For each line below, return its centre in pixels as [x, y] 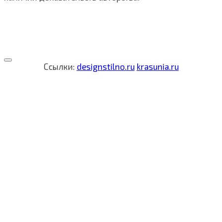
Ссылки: [60, 66]
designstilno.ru [106, 66]
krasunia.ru [158, 66]
